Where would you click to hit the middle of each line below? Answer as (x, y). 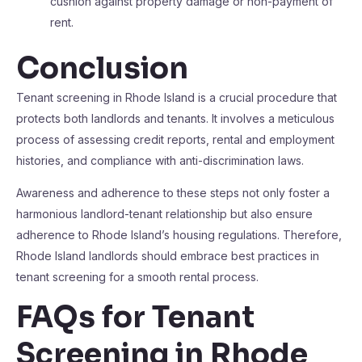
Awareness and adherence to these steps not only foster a (173, 193)
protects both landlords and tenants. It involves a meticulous (175, 118)
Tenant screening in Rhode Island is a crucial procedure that (177, 97)
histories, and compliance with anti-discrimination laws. (160, 160)
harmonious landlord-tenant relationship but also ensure (164, 214)
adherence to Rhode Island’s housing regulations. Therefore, (179, 235)
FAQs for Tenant (135, 317)
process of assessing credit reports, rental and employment (175, 139)
